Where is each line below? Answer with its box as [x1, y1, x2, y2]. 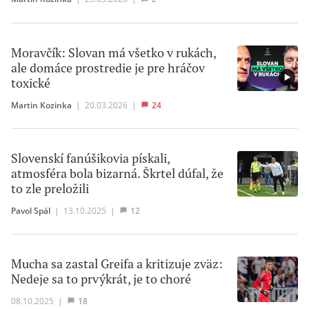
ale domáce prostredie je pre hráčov [11, 59, 205, 76]
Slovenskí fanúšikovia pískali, [11, 150, 170, 166]
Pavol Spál [11, 204, 50, 216]
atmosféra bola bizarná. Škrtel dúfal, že [11, 165, 223, 181]
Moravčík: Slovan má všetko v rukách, [11, 44, 216, 61]
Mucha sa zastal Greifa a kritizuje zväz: [11, 256, 223, 272]
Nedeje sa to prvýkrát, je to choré [11, 271, 191, 288]
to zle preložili [11, 180, 89, 197]
